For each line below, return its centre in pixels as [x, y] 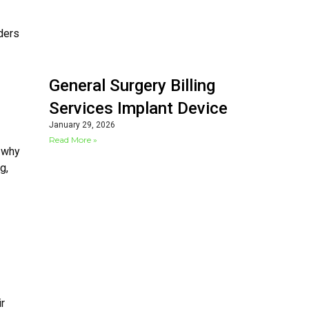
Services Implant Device [138, 109]
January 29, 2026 [82, 125]
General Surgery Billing [132, 86]
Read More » [73, 140]
